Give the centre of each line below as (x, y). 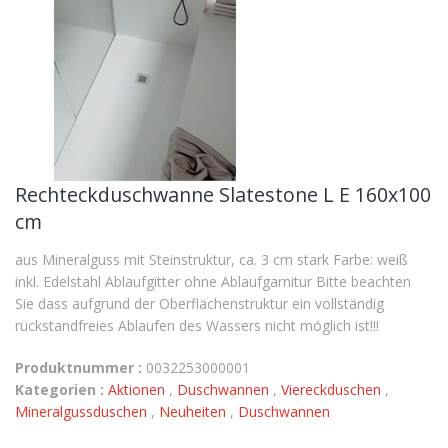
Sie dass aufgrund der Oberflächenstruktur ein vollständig (199, 303)
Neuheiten (194, 411)
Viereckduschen (333, 389)
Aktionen (138, 389)
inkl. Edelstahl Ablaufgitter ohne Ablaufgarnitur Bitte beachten (213, 281)
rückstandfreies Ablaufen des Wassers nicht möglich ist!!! (197, 325)
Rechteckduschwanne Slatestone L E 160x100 (223, 194)
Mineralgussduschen (83, 411)
